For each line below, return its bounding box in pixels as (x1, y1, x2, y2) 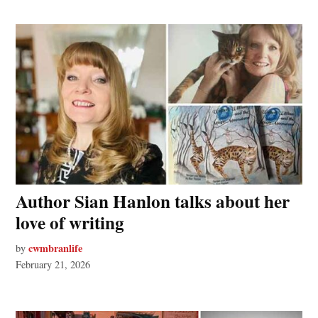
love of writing (16, 209, 125, 236)
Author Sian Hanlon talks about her (16, 188, 290, 215)
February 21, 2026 (16, 258, 91, 272)
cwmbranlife (28, 241, 83, 256)
